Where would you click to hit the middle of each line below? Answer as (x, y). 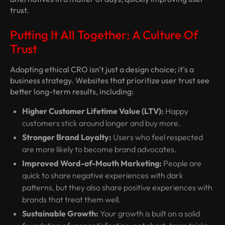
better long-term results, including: (72, 92)
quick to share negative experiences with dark (103, 176)
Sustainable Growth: (60, 214)
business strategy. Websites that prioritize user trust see (110, 81)
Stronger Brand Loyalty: (67, 137)
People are (182, 163)
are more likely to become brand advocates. (99, 149)
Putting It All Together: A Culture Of (104, 35)
